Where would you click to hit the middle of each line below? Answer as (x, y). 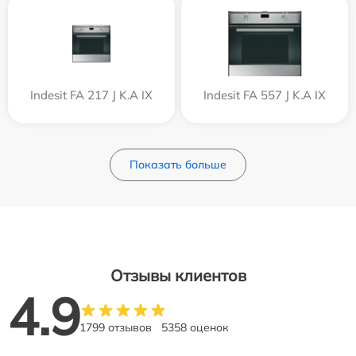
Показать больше (178, 165)
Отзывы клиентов (178, 276)
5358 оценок (195, 328)
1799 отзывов (116, 328)
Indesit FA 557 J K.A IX (265, 95)
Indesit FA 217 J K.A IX (91, 95)
